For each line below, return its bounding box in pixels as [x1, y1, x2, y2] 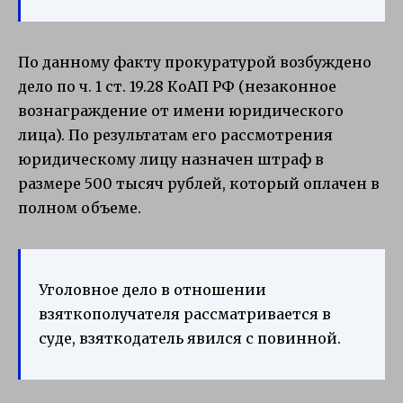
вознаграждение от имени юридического [18, 101, 344, 120]
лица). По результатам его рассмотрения [18, 125, 333, 144]
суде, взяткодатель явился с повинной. [39, 328, 341, 347]
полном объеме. [18, 198, 141, 217]
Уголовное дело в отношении [39, 280, 266, 299]
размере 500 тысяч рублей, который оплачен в [18, 174, 380, 193]
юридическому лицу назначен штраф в [18, 149, 324, 168]
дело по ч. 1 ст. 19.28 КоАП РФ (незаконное [18, 76, 336, 95]
